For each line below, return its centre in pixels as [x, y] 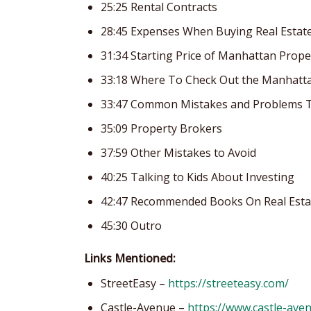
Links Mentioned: [130, 258]
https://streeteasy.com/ [228, 283]
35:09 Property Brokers [161, 128]
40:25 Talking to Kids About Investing [197, 177]
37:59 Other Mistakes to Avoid [178, 152]
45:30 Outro [131, 225]
